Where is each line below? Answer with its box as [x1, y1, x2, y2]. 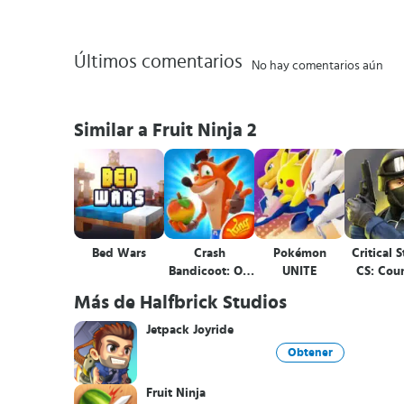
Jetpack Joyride [146, 324, 234, 336]
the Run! [185, 283, 234, 296]
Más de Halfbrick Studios [74, 293, 287, 312]
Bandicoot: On [169, 265, 250, 278]
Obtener [288, 346, 333, 359]
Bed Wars [92, 247, 146, 260]
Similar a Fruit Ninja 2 [74, 121, 257, 140]
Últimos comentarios [74, 52, 243, 71]
